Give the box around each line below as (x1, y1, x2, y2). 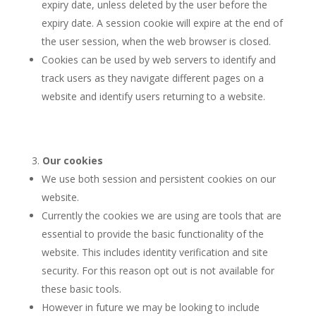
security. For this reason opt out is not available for (41, 264, 274, 277)
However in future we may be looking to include (41, 300, 260, 314)
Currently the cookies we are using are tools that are (41, 209, 281, 222)
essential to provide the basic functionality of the (41, 227, 264, 241)
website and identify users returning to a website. (41, 90, 265, 103)
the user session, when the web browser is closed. (41, 35, 271, 48)
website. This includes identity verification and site (41, 245, 268, 259)
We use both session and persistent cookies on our (41, 172, 276, 186)
